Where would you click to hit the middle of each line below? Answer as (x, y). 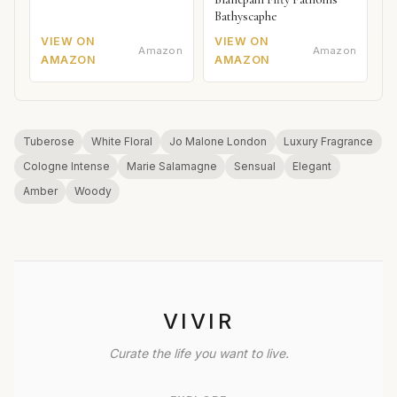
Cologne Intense (66, 166)
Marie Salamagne (171, 166)
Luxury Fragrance (329, 141)
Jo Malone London (218, 141)
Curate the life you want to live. (198, 353)
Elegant (312, 166)
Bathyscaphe (246, 17)
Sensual (254, 166)
